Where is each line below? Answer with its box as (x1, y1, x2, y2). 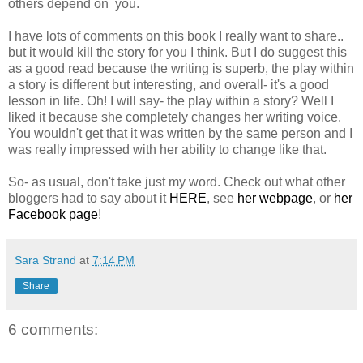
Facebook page (8, 207, 98, 221)
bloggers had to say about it (8, 190, 169, 205)
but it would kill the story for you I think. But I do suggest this (8, 45, 347, 59)
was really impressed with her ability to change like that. (8, 142, 327, 156)
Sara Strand (15, 253, 76, 267)
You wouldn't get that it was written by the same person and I (8, 126, 352, 140)
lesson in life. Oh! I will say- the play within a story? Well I (8, 93, 334, 108)
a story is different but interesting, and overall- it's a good (8, 77, 329, 92)
